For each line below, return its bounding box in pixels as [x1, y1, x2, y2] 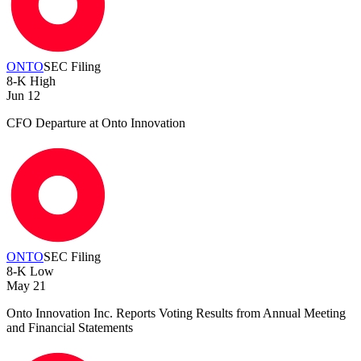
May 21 [6, 279, 46, 293]
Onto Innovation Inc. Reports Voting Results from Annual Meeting [6, 306, 346, 321]
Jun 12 [6, 89, 40, 103]
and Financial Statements [6, 321, 133, 335]
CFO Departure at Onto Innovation [6, 116, 185, 131]
